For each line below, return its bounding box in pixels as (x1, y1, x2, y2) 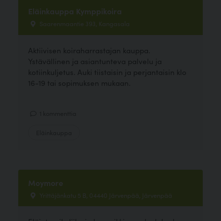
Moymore (28, 177, 64, 188)
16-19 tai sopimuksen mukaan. (28, 77, 131, 88)
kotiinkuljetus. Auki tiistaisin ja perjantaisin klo (28, 66, 187, 77)
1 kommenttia (38, 109, 77, 118)
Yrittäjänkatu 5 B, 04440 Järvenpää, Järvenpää (38, 190, 173, 199)
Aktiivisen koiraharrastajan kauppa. (28, 44, 151, 55)
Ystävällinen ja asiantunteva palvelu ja (28, 55, 162, 66)
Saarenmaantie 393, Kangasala (38, 19, 130, 28)
